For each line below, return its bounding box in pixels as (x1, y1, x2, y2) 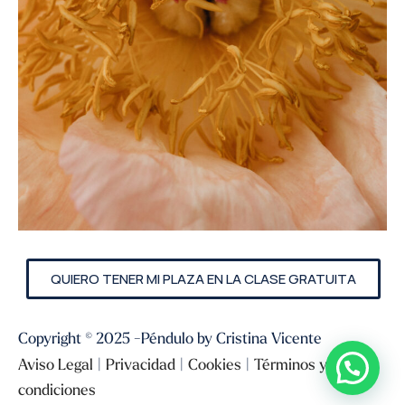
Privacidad (106, 353, 175, 373)
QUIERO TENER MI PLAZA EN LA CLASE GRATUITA (49, 268, 355, 287)
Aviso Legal (18, 353, 93, 373)
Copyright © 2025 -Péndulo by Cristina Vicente (18, 327, 322, 347)
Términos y (254, 353, 327, 373)
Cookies (188, 353, 241, 373)
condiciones (18, 379, 96, 399)
